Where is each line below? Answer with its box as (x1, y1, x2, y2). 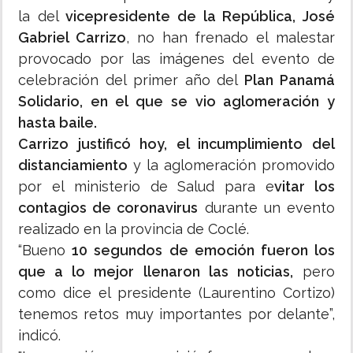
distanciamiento (18, 157, 128, 174)
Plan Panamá (238, 72, 336, 89)
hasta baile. (18, 114, 97, 132)
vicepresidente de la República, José (58, 8, 336, 25)
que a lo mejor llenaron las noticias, (18, 263, 293, 281)
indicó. (18, 327, 61, 344)
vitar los (274, 178, 336, 195)
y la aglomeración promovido (128, 157, 335, 174)
